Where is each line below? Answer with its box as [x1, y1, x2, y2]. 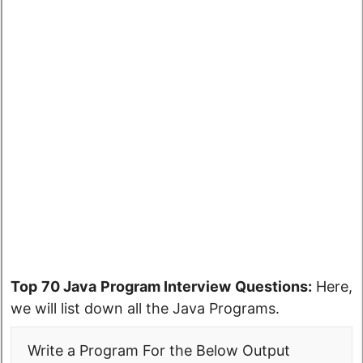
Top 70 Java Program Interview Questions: [11, 277, 312, 295]
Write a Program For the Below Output [28, 341, 290, 359]
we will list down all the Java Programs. [11, 299, 284, 317]
